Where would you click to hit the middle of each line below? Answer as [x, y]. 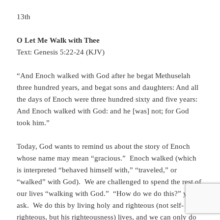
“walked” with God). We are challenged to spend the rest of [109, 182]
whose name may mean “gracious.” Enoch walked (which [107, 158]
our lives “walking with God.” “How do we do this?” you [106, 194]
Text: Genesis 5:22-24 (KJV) [61, 52]
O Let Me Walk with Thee [58, 41]
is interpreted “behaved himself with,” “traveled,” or [97, 170]
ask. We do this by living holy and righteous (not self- [100, 206]
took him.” [33, 123]
